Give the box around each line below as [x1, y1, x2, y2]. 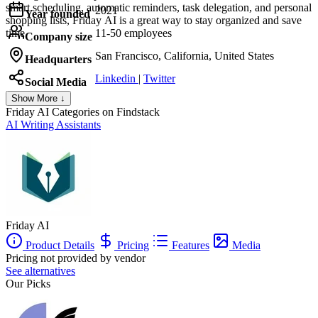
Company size [25, 30, 92, 43]
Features [169, 238, 209, 251]
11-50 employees [95, 26, 172, 39]
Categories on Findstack [49, 105, 160, 118]
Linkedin [95, 72, 138, 84]
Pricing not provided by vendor [6, 251, 146, 264]
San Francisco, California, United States [95, 49, 274, 62]
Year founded [25, 7, 90, 20]
